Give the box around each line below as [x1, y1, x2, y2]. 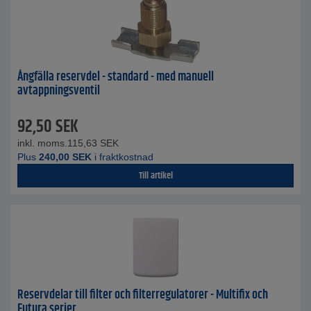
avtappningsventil [17, 81, 100, 101]
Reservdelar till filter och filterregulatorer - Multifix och [17, 285, 268, 305]
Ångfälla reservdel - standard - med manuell [17, 67, 214, 87]
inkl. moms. [17, 137, 67, 149]
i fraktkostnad [92, 151, 153, 162]
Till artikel [138, 168, 173, 183]
